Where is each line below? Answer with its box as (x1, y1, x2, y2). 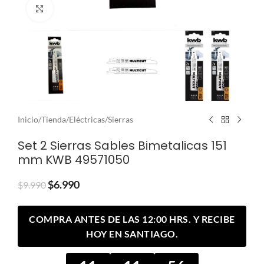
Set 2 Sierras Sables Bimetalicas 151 (18, 137, 227, 154)
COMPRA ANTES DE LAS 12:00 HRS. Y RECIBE (29, 213, 235, 225)
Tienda (41, 114, 66, 125)
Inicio (18, 114, 38, 125)
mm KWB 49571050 (18, 151, 130, 169)
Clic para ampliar (52, 4, 112, 13)
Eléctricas (69, 114, 105, 125)
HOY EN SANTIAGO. (86, 228, 178, 240)
